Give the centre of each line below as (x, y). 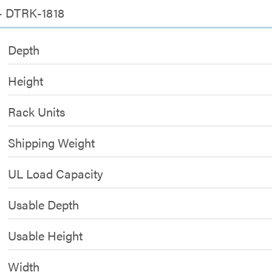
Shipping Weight (52, 142)
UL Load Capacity (56, 173)
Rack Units (37, 111)
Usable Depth (44, 204)
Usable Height (46, 235)
